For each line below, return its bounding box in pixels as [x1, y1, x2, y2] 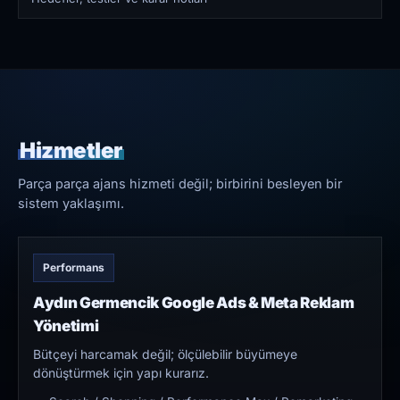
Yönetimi [33, 317, 99, 336]
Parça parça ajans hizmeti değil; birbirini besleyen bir [18, 176, 342, 192]
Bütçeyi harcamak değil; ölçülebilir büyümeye [33, 346, 297, 362]
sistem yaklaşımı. [18, 196, 124, 212]
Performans [43, 261, 104, 275]
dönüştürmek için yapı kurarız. [33, 365, 209, 381]
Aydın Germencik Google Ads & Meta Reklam [33, 294, 354, 312]
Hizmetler [20, 137, 122, 164]
